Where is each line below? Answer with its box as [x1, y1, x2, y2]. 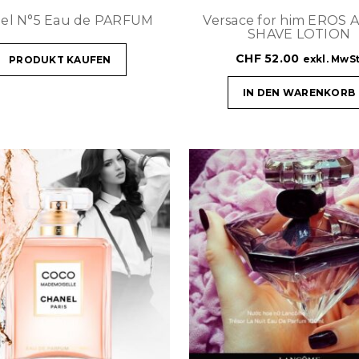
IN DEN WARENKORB [243, 86, 356, 99]
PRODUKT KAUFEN [9, 53, 111, 66]
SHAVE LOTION [248, 26, 351, 42]
